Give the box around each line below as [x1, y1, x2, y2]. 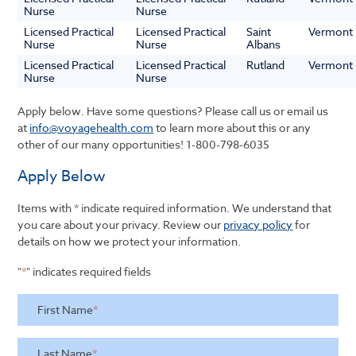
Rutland [246, 57, 285, 72]
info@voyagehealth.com [29, 119, 154, 135]
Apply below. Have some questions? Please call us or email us [17, 103, 329, 118]
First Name [37, 301, 94, 317]
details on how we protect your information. [17, 233, 242, 249]
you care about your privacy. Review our [17, 216, 224, 232]
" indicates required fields [26, 264, 152, 279]
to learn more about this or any [153, 119, 311, 135]
